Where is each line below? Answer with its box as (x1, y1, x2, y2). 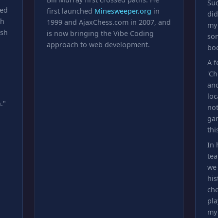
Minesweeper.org (94, 6, 151, 16)
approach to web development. (46, 40, 150, 49)
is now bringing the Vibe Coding (46, 29, 154, 38)
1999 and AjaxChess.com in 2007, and (46, 18, 171, 27)
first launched (46, 6, 94, 16)
